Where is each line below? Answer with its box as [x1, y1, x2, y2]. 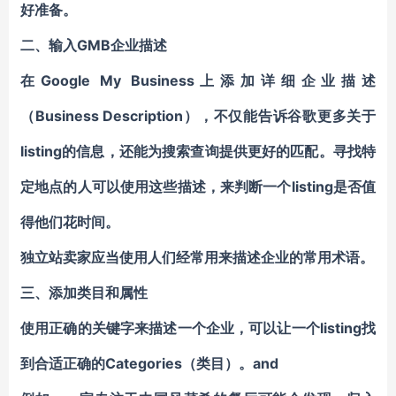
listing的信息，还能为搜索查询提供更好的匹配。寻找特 [20, 142, 376, 160]
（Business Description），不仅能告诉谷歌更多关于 [20, 107, 376, 125]
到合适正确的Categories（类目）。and [20, 354, 278, 372]
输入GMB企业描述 [49, 36, 167, 54]
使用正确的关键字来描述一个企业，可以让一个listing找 [20, 319, 376, 337]
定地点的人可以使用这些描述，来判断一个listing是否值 [20, 178, 376, 195]
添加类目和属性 [49, 284, 148, 301]
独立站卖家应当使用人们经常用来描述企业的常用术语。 [20, 248, 374, 266]
